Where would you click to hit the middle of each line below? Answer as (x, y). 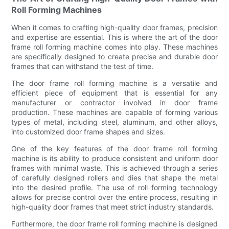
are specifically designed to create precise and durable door (114, 56)
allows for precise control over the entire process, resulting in (114, 197)
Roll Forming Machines (57, 9)
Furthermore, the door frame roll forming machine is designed (114, 223)
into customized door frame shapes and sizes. (88, 131)
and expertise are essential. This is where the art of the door (114, 37)
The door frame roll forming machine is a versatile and (114, 83)
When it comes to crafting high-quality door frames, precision (114, 27)
